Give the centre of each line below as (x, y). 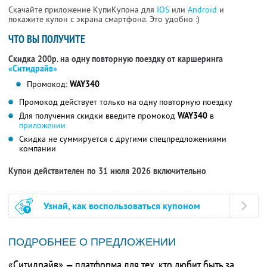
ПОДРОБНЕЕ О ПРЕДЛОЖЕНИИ (92, 242)
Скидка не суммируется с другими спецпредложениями (123, 139)
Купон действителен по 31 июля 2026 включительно (107, 171)
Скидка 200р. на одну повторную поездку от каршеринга (116, 59)
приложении (42, 125)
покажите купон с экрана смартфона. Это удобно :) (104, 19)
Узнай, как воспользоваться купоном (122, 206)
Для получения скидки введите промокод (98, 116)
